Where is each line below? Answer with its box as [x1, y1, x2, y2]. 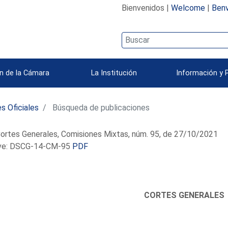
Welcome [170, 3, 205, 13]
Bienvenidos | [121, 3, 171, 13]
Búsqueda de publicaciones [50, 102, 150, 112]
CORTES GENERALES [144, 190, 225, 200]
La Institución [91, 68, 137, 77]
